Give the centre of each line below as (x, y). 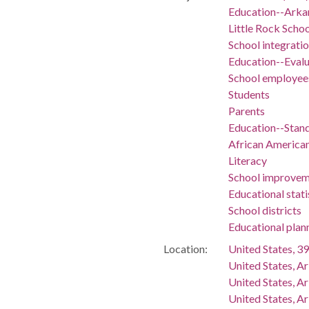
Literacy (247, 160)
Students (249, 94)
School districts (265, 210)
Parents (246, 110)
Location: (185, 248)
